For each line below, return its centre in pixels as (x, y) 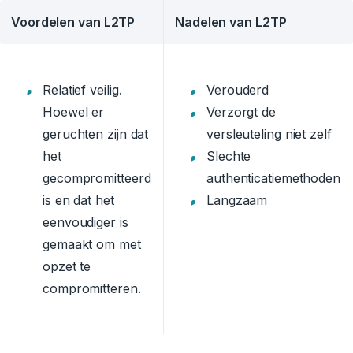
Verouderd (238, 90)
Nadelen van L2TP (231, 22)
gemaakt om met (92, 245)
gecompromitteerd (97, 178)
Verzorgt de (241, 112)
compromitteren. (92, 289)
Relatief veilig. (82, 90)
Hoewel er (74, 112)
